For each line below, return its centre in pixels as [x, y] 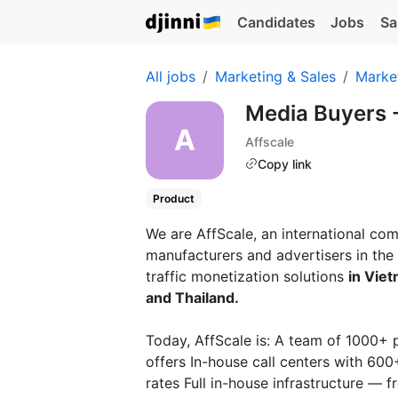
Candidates [276, 22]
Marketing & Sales [275, 76]
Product [173, 199]
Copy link [285, 163]
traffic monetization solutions [247, 277]
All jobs [171, 76]
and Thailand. [194, 298]
